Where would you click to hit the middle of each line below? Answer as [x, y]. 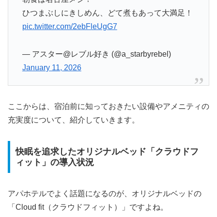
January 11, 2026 [52, 68]
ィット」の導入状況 [54, 162]
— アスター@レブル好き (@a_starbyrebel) [96, 54]
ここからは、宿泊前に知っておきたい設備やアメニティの [108, 107]
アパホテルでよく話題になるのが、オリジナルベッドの [105, 193]
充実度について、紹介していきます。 [74, 120]
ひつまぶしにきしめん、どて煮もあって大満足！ [107, 13]
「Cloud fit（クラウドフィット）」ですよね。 [88, 207]
